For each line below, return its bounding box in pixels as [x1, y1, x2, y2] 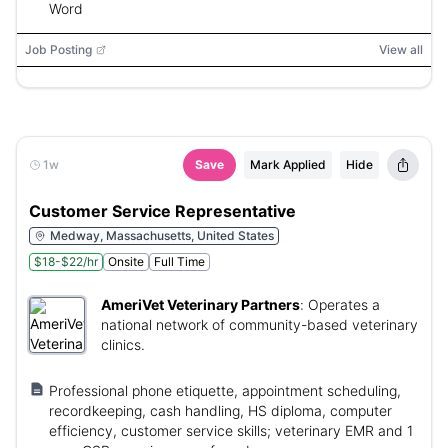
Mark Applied [250, 157, 326, 172]
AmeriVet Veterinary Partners [101, 296, 300, 313]
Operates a [308, 296, 380, 313]
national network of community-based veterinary [101, 316, 418, 333]
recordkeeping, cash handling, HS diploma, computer [49, 402, 392, 419]
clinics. [101, 336, 145, 353]
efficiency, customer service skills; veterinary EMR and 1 [49, 422, 413, 439]
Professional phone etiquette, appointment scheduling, [49, 382, 401, 399]
